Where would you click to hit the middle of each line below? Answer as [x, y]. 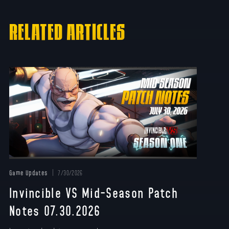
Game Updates [28, 173]
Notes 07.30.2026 [57, 211]
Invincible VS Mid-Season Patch [94, 193]
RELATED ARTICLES [67, 30]
